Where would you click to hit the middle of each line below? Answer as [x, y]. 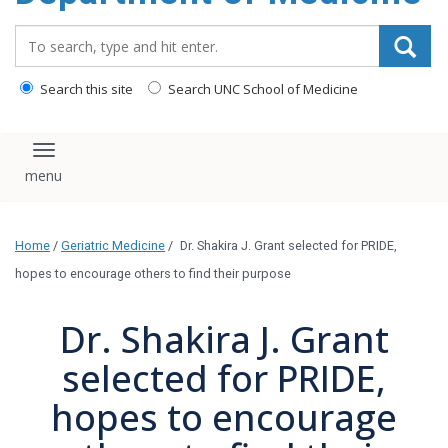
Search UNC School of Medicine [261, 89]
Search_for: [59, 35]
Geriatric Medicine [113, 246]
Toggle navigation [117, 159]
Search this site [85, 89]
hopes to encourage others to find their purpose [153, 274]
